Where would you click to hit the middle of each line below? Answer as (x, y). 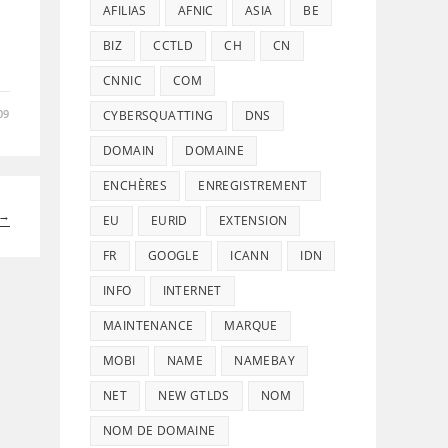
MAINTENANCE (148, 325)
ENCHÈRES (135, 185)
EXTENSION (253, 220)
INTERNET (192, 290)
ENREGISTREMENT (253, 185)
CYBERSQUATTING (158, 115)
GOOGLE (173, 255)
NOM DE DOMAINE (159, 430)
